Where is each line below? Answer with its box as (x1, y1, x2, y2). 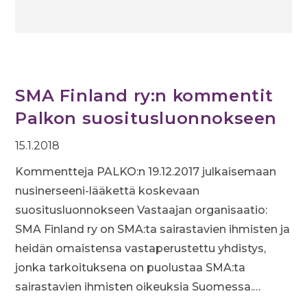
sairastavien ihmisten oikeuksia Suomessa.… (15, 280, 261, 293)
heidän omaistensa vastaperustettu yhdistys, (15, 242, 267, 255)
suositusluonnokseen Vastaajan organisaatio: (15, 204, 268, 217)
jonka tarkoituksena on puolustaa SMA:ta (15, 261, 246, 274)
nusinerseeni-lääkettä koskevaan (15, 184, 200, 197)
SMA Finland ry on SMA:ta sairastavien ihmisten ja (15, 223, 291, 236)
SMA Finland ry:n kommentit (15, 86, 274, 106)
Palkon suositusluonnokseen (15, 108, 278, 128)
